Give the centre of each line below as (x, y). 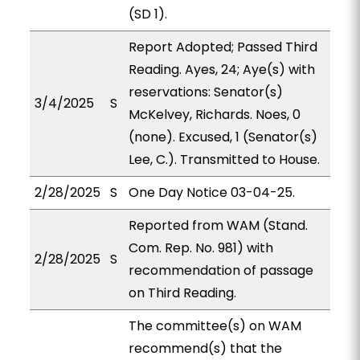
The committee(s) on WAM (215, 326)
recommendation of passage (221, 270)
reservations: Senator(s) (205, 92)
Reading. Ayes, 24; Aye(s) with (221, 70)
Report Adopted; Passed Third (223, 47)
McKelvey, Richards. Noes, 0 (214, 115)
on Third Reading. (182, 293)
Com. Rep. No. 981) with (200, 248)
